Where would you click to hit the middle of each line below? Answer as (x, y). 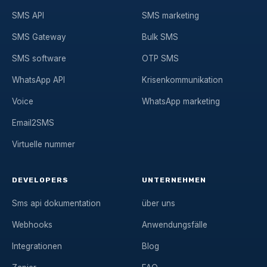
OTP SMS (160, 58)
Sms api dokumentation (56, 203)
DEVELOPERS (40, 180)
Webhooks (32, 224)
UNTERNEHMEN (174, 180)
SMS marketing (170, 15)
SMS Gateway (39, 37)
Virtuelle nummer (44, 144)
